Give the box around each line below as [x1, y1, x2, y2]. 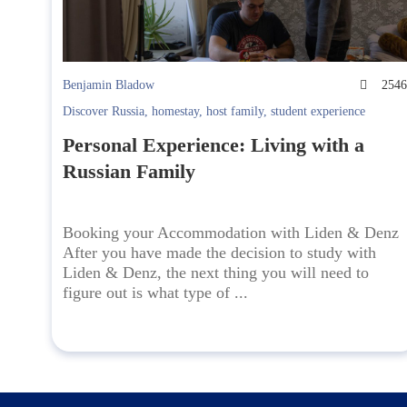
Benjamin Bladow [63, 78, 154, 93]
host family [206, 104, 263, 119]
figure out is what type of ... [63, 283, 248, 303]
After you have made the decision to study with [63, 243, 376, 263]
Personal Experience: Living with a [63, 134, 364, 157]
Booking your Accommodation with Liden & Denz [63, 223, 399, 243]
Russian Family [63, 160, 195, 184]
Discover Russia [63, 104, 144, 119]
